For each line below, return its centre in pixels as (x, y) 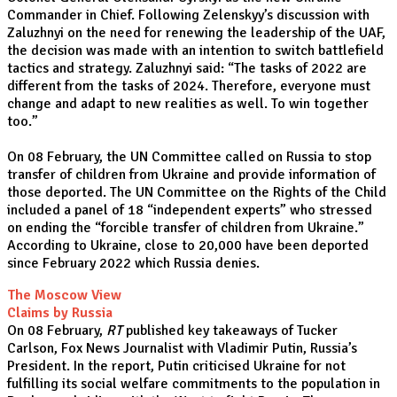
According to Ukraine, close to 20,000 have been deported (188, 245)
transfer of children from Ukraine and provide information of (191, 175)
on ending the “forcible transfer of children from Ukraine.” (186, 228)
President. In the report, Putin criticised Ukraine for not (176, 366)
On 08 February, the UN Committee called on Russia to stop (189, 157)
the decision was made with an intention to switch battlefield (195, 51)
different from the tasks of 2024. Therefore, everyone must (189, 86)
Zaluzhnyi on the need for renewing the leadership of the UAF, (196, 33)
